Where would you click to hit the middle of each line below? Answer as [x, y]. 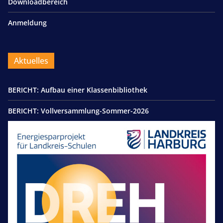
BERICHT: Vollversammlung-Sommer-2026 [78, 111]
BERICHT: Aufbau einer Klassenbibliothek [79, 90]
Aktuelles [31, 61]
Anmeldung [27, 23]
